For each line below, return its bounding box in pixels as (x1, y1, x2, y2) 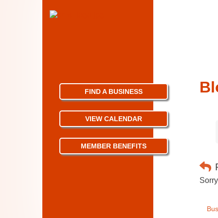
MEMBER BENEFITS (81, 142, 147, 150)
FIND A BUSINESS (85, 88, 143, 95)
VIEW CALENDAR (85, 115, 143, 123)
